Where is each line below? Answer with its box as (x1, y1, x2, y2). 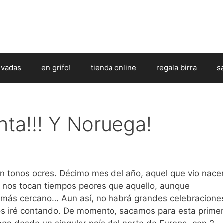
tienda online (91, 62, 136, 72)
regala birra (156, 62, 197, 72)
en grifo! (41, 62, 71, 72)
